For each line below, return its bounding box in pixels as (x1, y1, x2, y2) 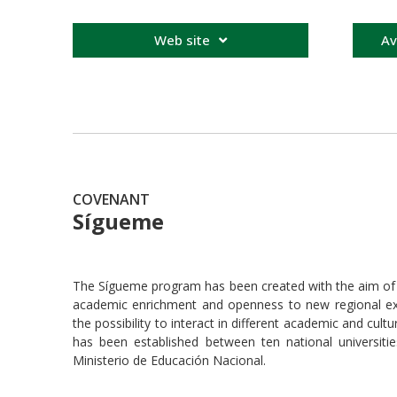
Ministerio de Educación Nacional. (73, 351, 266, 369)
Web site (154, 31, 210, 50)
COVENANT (73, 189, 150, 209)
